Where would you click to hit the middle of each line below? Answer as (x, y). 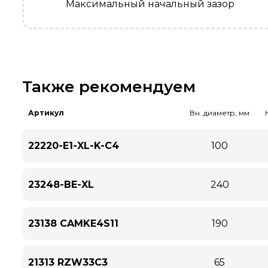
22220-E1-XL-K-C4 (74, 146)
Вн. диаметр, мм (220, 113)
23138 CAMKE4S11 (73, 223)
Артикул (46, 113)
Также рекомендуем (109, 87)
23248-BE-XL (61, 185)
